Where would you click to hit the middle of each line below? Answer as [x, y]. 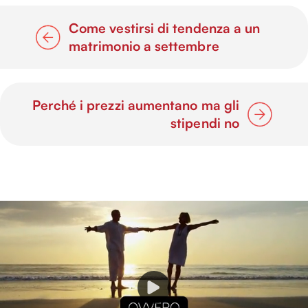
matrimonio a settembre [144, 46]
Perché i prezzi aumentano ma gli [135, 106]
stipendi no [205, 123]
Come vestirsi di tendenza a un [165, 29]
